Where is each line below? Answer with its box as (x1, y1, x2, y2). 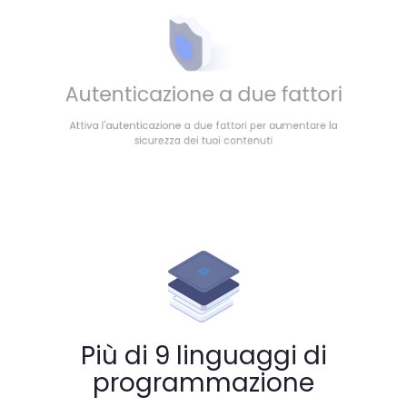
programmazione (93, 364, 314, 401)
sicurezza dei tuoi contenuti (121, 144, 286, 162)
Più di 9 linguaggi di (80, 337, 327, 373)
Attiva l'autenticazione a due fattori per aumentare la (45, 125, 362, 144)
